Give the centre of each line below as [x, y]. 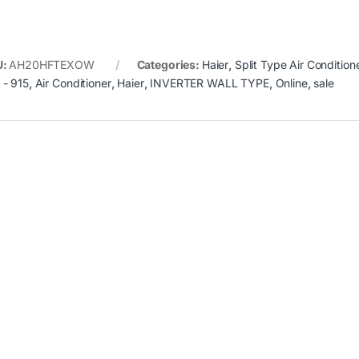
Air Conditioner [73, 83]
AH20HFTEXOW [52, 64]
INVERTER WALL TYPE [210, 83]
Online [291, 83]
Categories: [169, 64]
